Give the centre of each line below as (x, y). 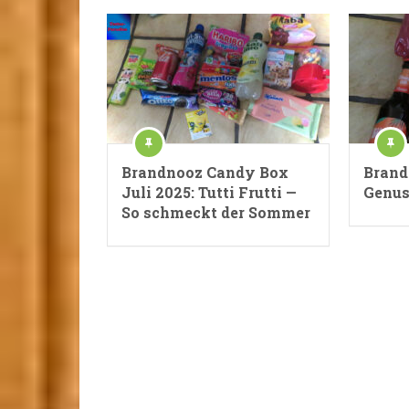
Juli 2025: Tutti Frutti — (209, 192)
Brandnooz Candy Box (205, 172)
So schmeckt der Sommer (216, 212)
